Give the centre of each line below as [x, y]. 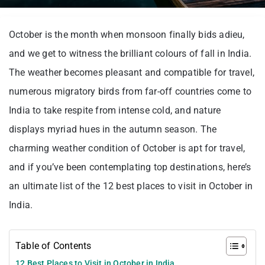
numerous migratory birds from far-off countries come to [130, 91]
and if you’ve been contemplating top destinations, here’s [130, 167]
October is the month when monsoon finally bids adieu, [127, 34]
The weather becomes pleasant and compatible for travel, [132, 72]
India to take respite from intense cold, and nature [115, 110]
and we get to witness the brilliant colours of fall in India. [130, 53]
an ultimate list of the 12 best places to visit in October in [131, 186]
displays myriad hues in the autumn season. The [113, 129]
